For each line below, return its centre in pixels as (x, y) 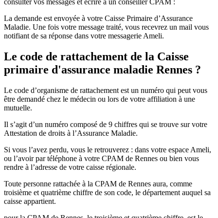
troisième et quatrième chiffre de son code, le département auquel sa (107, 193)
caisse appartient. (30, 201)
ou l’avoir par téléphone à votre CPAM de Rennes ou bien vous (101, 159)
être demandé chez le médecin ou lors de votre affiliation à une (100, 99)
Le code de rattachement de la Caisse (96, 57)
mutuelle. (18, 108)
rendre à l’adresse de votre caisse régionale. (70, 167)
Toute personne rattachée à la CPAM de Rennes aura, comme (98, 184)
